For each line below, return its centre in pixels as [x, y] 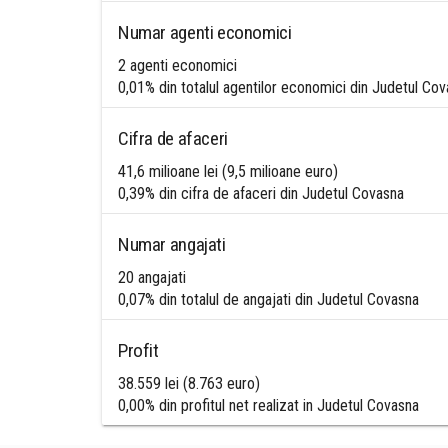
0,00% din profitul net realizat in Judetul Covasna [268, 405]
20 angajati [152, 277]
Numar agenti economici [205, 32]
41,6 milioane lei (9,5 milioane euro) [228, 171]
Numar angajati [172, 244]
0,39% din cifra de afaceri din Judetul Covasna [261, 193]
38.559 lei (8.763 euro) [189, 383]
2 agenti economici [177, 65]
